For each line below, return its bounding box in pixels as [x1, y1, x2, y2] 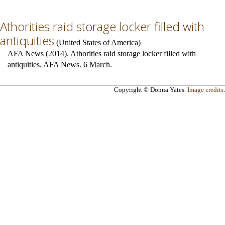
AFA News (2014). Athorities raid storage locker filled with [8, 49, 196, 58]
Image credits [187, 86, 223, 93]
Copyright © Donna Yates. [114, 86, 187, 93]
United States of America [59, 38, 138, 47]
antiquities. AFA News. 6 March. [8, 60, 112, 69]
